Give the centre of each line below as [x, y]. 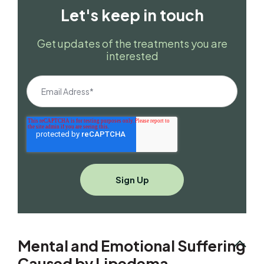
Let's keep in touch [132, 15]
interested [132, 56]
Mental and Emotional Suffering [132, 245]
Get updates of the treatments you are [132, 44]
